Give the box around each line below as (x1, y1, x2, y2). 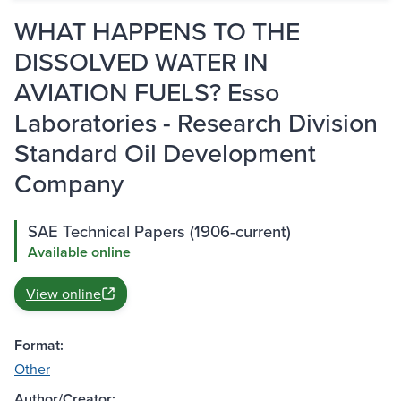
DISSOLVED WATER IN (14, 43, 269, 81)
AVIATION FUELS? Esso (14, 73, 279, 111)
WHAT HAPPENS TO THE (14, 13, 300, 50)
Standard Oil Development (14, 134, 316, 172)
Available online (28, 242, 131, 263)
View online (26, 284, 101, 304)
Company (14, 165, 124, 202)
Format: (14, 335, 64, 356)
